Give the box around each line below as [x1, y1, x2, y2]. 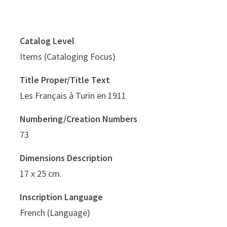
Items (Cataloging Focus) [20, 51, 116, 63]
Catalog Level [20, 35, 74, 47]
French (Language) [20, 207, 90, 219]
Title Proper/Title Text [20, 74, 110, 86]
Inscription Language [20, 191, 103, 203]
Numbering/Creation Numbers [20, 113, 137, 125]
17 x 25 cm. [20, 168, 62, 180]
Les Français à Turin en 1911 [20, 90, 126, 102]
